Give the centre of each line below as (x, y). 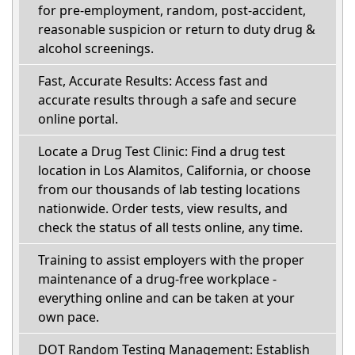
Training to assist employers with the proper (171, 260)
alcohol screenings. (96, 48)
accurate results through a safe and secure (167, 99)
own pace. (69, 317)
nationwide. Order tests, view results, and (163, 208)
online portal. (78, 118)
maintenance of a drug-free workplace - (157, 279)
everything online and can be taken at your (166, 298)
